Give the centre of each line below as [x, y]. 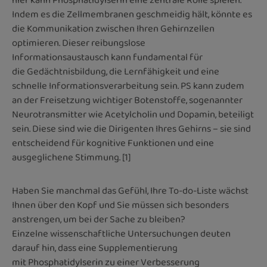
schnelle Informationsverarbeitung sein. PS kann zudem [128, 86]
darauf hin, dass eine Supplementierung [95, 248]
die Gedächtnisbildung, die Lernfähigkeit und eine [116, 72]
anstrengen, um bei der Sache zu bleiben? [99, 219]
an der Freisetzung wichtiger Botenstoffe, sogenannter [127, 100]
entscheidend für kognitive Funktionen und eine [113, 143]
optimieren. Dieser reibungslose [79, 43]
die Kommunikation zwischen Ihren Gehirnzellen [113, 29]
